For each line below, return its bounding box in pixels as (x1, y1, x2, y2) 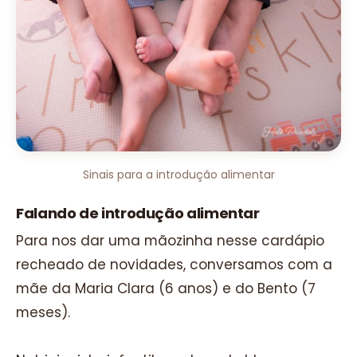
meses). (16, 303, 70, 323)
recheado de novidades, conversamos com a (16, 255, 332, 275)
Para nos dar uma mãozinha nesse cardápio (16, 231, 324, 251)
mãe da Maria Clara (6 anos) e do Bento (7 (16, 279, 316, 299)
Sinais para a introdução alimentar (82, 166, 275, 182)
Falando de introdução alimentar (16, 203, 260, 224)
